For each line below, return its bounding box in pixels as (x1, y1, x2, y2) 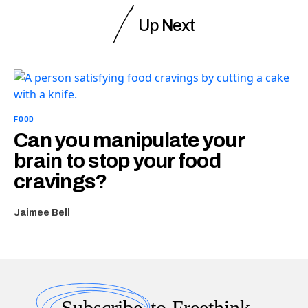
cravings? (14, 170, 107, 192)
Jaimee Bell (14, 207, 70, 218)
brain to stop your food (14, 149, 221, 172)
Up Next (138, 16, 195, 34)
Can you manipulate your (14, 129, 244, 151)
